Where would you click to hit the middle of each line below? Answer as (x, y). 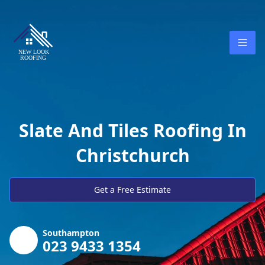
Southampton (71, 233)
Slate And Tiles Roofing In (132, 130)
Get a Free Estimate (132, 190)
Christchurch (132, 155)
